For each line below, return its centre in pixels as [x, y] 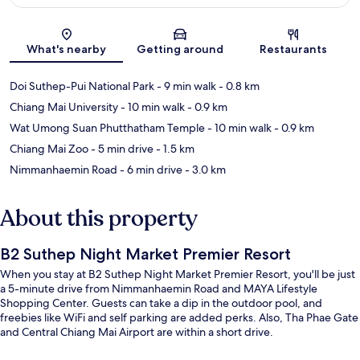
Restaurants [294, 49]
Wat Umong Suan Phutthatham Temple [107, 128]
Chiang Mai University [64, 107]
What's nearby [67, 49]
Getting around [180, 49]
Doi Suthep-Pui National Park [82, 86]
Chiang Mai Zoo [49, 149]
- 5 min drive [121, 149]
